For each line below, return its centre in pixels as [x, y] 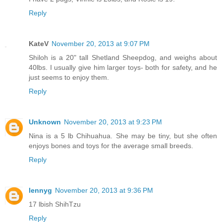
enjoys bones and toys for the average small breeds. [111, 146]
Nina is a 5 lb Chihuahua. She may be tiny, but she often [123, 136]
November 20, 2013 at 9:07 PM [101, 44]
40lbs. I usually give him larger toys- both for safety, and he [123, 68]
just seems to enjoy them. [69, 78]
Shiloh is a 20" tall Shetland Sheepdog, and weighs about [123, 58]
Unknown [45, 122]
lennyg [40, 190]
